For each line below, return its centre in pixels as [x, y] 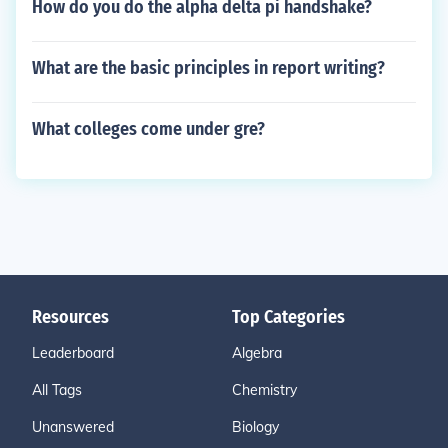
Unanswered [73, 427]
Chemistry [264, 390]
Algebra [257, 353]
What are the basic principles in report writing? [208, 68]
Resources [70, 317]
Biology [255, 427]
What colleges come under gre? [148, 129]
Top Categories [288, 317]
